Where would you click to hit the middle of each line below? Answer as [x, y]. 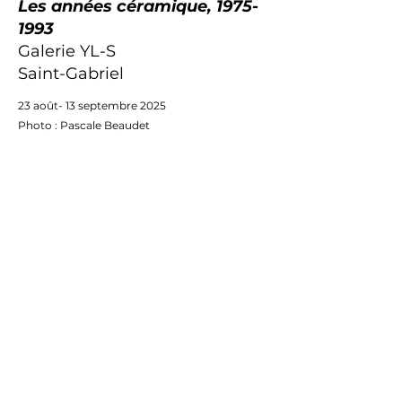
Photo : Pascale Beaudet [84, 125]
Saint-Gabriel [71, 74]
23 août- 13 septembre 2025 [92, 105]
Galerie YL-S [67, 51]
